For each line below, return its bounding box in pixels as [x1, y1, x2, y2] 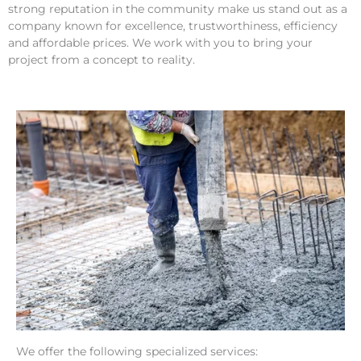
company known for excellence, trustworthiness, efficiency [8, 19, 338, 32]
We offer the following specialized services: [16, 344, 258, 358]
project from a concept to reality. [8, 53, 195, 66]
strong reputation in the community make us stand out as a [8, 2, 347, 15]
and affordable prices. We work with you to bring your [8, 36, 313, 49]
